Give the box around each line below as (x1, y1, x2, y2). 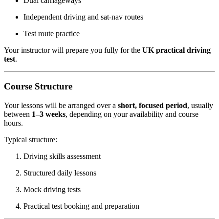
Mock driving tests (23, 185, 81, 194)
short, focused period (118, 101, 187, 109)
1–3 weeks (32, 109, 66, 118)
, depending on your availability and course (66, 109, 198, 118)
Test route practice (23, 29, 80, 38)
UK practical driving (142, 45, 211, 54)
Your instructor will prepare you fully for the (4, 45, 142, 54)
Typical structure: (4, 135, 57, 144)
